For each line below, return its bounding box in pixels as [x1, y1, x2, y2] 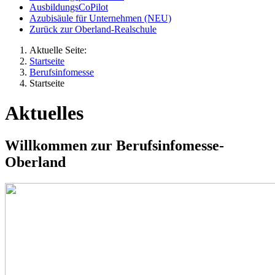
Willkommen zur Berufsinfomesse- [5, 137, 224, 154]
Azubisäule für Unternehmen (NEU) [29, 12, 171, 23]
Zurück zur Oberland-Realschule [29, 23, 157, 34]
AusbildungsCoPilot [29, 1, 108, 12]
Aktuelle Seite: [29, 44, 91, 55]
